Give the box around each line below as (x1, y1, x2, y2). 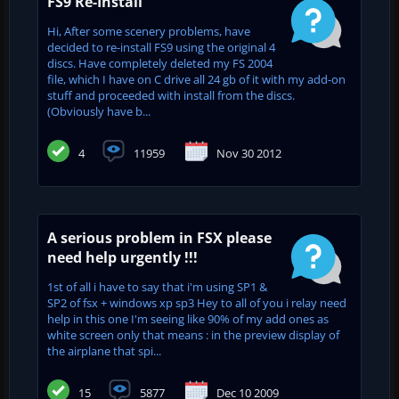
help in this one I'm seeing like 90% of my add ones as (47, 310, 329, 327)
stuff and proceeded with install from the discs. (47, 86, 295, 103)
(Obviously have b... (47, 102, 151, 119)
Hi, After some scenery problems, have (47, 22, 250, 39)
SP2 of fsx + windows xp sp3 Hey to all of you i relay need (47, 294, 346, 311)
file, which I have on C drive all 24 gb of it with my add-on (47, 70, 346, 87)
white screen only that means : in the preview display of (47, 326, 339, 343)
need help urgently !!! (47, 247, 198, 267)
